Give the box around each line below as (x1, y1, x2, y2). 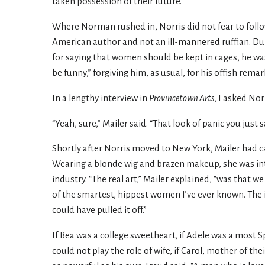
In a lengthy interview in (52, 93, 149, 103)
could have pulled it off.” (52, 205, 147, 215)
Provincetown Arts (149, 93, 214, 103)
